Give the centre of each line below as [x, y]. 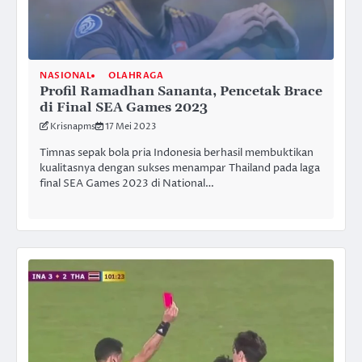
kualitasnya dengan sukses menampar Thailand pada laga [180, 168]
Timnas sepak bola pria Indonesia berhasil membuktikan [177, 153]
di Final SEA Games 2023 [124, 108]
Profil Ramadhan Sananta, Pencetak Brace [181, 92]
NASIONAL [65, 76]
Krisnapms [73, 127]
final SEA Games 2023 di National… [127, 184]
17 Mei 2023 [130, 127]
